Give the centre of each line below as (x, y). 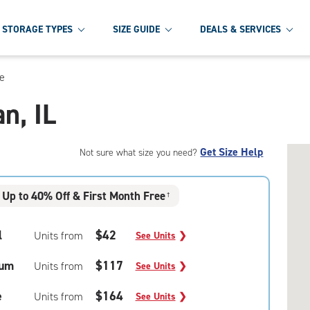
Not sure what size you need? (140, 153)
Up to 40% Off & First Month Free (84, 195)
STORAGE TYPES (37, 29)
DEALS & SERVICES (240, 29)
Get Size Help (232, 152)
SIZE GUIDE (136, 29)
